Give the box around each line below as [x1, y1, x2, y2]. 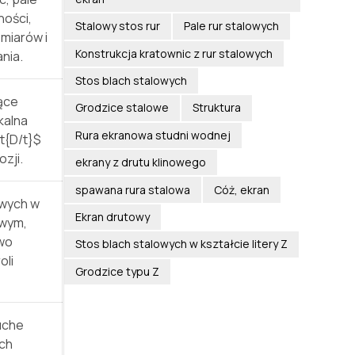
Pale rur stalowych [183, 18, 279, 34]
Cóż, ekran [213, 181, 269, 197]
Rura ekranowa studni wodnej [74, 127, 231, 143]
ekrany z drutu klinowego [74, 155, 206, 170]
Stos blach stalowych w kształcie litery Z [74, 236, 288, 252]
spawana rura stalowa [74, 181, 190, 197]
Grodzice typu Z [74, 263, 159, 279]
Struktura [192, 100, 241, 116]
